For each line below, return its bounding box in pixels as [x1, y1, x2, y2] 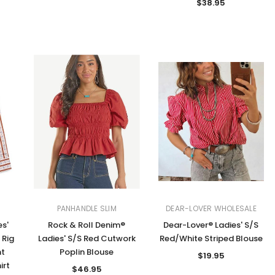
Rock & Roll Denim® [48, 219, 126, 231]
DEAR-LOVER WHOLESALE [166, 203, 257, 214]
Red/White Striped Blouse [159, 232, 263, 244]
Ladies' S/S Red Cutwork [37, 232, 136, 244]
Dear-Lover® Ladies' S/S [163, 219, 259, 231]
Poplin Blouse [60, 246, 114, 258]
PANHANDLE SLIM [56, 203, 117, 214]
